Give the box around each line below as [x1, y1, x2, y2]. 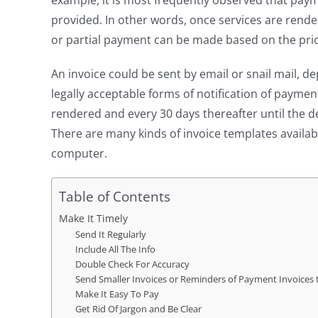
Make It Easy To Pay [75, 287, 159, 301]
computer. [50, 146, 107, 162]
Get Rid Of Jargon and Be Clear [75, 302, 202, 316]
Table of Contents [58, 187, 170, 207]
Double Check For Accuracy [75, 258, 190, 271]
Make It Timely [58, 212, 128, 226]
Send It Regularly [75, 228, 146, 241]
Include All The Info [75, 243, 155, 256]
